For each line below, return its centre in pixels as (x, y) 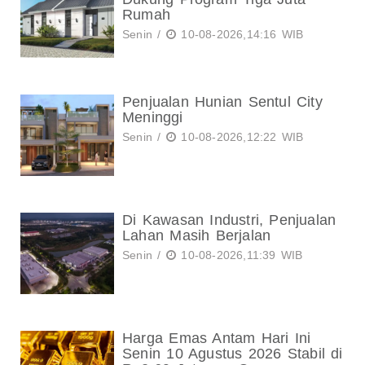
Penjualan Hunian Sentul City (222, 102)
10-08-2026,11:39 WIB (240, 255)
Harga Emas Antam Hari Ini (217, 338)
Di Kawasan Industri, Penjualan (229, 220)
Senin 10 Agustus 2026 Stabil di (233, 354)
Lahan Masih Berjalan (197, 235)
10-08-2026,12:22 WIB (240, 137)
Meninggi (153, 117)
